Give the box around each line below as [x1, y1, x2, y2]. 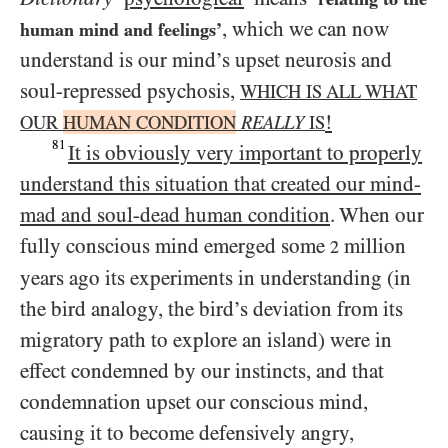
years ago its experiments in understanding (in [20, 266, 411, 290]
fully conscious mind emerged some [20, 234, 330, 258]
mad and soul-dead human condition [20, 203, 330, 227]
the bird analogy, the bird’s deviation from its [20, 297, 403, 321]
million [339, 234, 406, 258]
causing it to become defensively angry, [20, 421, 354, 445]
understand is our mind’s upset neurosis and [20, 48, 392, 72]
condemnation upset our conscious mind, [20, 390, 368, 414]
